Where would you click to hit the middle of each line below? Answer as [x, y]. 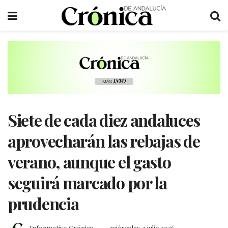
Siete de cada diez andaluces [104, 120]
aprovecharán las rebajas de [104, 140]
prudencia [43, 203]
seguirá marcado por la [87, 182]
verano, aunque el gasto [89, 161]
